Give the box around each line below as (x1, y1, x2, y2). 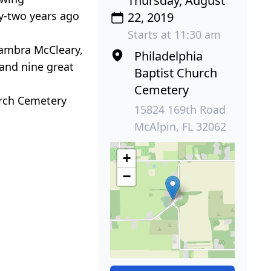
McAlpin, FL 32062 (134, 119, 227, 134)
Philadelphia (134, 47, 203, 64)
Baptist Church (134, 64, 218, 81)
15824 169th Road (134, 102, 226, 117)
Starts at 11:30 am (128, 27, 221, 42)
